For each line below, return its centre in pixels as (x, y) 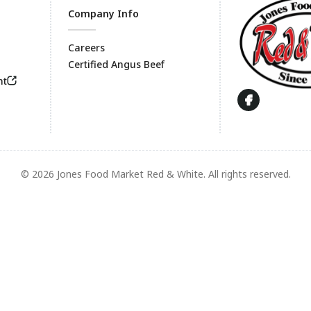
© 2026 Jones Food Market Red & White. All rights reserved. (155, 174)
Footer (78, 73)
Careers (86, 48)
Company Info (103, 14)
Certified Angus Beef (116, 64)
